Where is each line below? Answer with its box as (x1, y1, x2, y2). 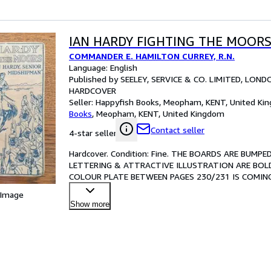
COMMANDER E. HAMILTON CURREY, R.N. (69, 51, 235, 61)
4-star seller (69, 128, 117, 138)
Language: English (69, 62, 137, 73)
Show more (70, 200, 109, 209)
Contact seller (151, 125, 204, 135)
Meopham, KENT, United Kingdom (96, 108, 224, 119)
